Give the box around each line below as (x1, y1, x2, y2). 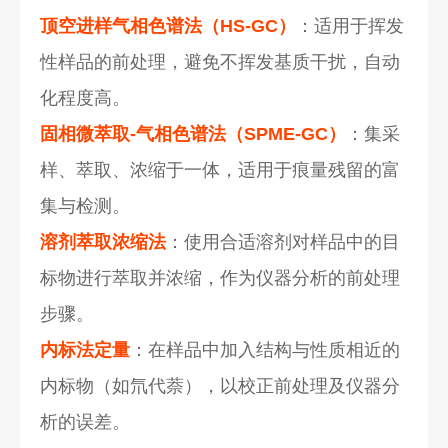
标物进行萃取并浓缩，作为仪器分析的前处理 (40, 267, 401, 288)
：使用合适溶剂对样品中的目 (166, 231, 401, 252)
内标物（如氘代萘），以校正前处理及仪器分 (40, 375, 401, 396)
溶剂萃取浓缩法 (40, 231, 167, 252)
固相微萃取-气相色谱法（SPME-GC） (40, 123, 347, 144)
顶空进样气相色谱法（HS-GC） (40, 15, 297, 36)
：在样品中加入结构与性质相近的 (130, 339, 401, 360)
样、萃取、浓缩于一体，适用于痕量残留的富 (40, 159, 401, 180)
